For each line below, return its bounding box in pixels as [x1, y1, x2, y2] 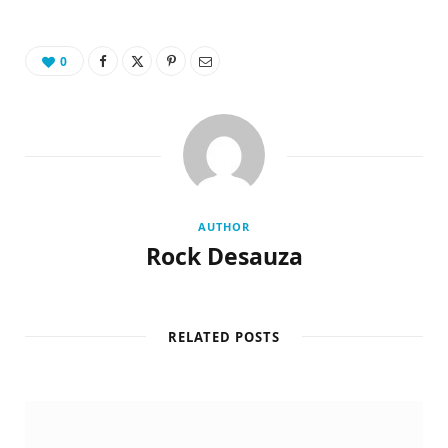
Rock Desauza [145, 240, 303, 273]
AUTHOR [198, 219, 250, 235]
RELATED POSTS [168, 328, 280, 347]
